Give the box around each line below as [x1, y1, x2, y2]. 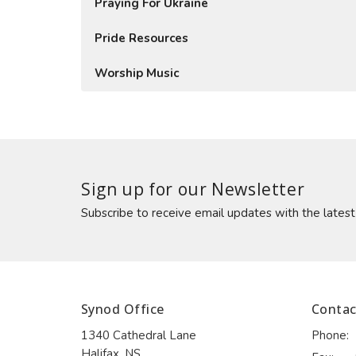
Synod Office [81, 300, 164, 319]
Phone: [311, 327, 349, 343]
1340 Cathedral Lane [81, 327, 196, 343]
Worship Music [95, 65, 179, 82]
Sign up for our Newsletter [81, 177, 305, 200]
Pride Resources [95, 30, 188, 47]
